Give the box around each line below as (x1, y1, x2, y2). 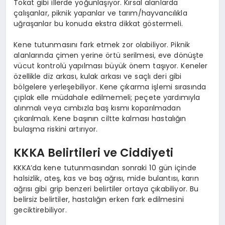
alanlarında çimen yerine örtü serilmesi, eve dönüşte (14, 50, 204, 60)
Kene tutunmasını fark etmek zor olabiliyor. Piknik (14, 39, 190, 50)
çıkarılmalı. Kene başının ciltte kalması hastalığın (14, 113, 186, 124)
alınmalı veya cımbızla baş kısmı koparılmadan (14, 102, 181, 113)
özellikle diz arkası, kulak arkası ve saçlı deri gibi (14, 71, 182, 81)
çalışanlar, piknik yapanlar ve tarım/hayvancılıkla (14, 8, 187, 18)
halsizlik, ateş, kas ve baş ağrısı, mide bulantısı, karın (14, 173, 199, 183)
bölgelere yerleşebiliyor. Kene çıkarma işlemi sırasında (14, 81, 206, 92)
